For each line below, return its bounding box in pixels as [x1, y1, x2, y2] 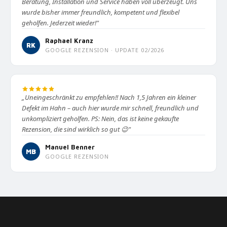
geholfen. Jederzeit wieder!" [22, 18, 99, 28]
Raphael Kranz [45, 36, 93, 45]
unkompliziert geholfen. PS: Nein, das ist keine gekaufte [22, 114, 179, 124]
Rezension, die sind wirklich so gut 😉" [22, 125, 131, 134]
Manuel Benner [45, 143, 95, 152]
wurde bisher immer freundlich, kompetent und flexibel [22, 8, 179, 17]
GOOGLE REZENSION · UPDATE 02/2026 [45, 46, 165, 54]
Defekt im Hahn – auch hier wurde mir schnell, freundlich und [22, 103, 199, 113]
